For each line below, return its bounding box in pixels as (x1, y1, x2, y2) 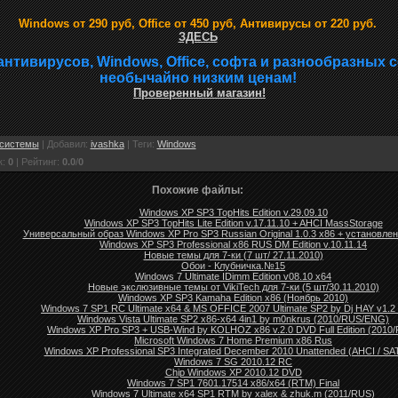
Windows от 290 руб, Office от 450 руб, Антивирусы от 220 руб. (19, 17, 377, 31)
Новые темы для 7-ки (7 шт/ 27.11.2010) (143, 250, 323, 261)
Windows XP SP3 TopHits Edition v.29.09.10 (139, 207, 328, 219)
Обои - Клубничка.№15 (181, 260, 285, 272)
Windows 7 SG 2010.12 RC (174, 356, 292, 368)
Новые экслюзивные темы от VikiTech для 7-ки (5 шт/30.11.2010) (87, 282, 379, 293)
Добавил (46, 139, 85, 150)
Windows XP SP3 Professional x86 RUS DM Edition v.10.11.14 (99, 239, 367, 251)
